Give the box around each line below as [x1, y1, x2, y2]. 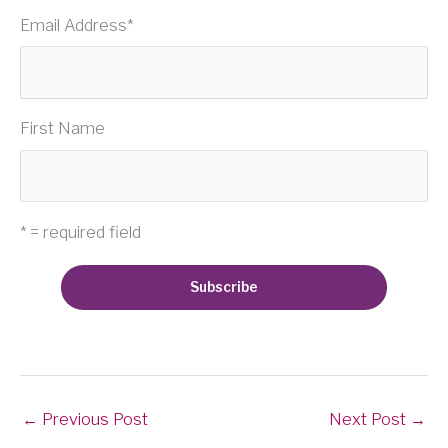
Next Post [329, 409, 410, 430]
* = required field [20, 221, 141, 242]
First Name [20, 118, 105, 139]
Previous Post [38, 409, 148, 430]
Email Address [20, 15, 127, 36]
